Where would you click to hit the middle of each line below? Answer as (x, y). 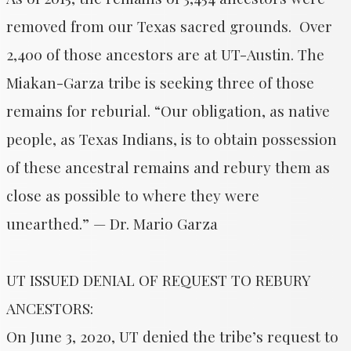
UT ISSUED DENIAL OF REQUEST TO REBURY (158, 280)
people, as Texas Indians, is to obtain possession (172, 139)
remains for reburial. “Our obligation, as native (168, 110)
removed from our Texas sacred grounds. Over (169, 26)
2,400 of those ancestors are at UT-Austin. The (165, 54)
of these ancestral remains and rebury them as (168, 167)
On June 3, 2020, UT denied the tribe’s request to (172, 336)
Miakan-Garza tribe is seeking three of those (160, 82)
